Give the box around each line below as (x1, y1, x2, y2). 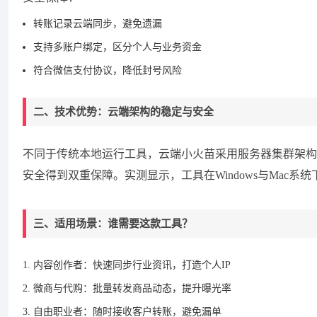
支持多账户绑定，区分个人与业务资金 (33, 42, 202, 52)
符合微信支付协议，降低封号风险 (33, 65, 182, 76)
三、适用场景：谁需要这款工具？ (33, 218, 192, 229)
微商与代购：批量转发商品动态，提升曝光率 (33, 283, 231, 294)
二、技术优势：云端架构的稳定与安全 (33, 106, 214, 117)
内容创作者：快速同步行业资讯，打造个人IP (33, 260, 231, 270)
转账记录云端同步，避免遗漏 (33, 18, 162, 29)
